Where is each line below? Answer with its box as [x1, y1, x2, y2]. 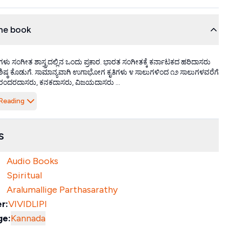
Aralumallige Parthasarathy [6, 184, 118, 195]
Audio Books [6, 155, 58, 167]
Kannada [10, 213, 45, 224]
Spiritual [6, 170, 42, 181]
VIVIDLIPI [8, 198, 47, 210]
